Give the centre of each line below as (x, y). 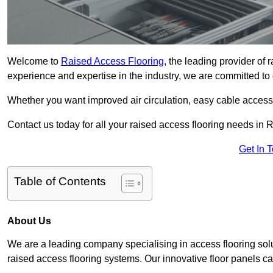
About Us (29, 221)
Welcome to (34, 62)
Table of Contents (60, 182)
